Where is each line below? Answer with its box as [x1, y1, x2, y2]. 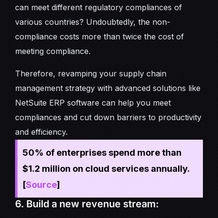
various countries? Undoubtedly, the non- [15, 17, 171, 27]
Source [26, 180, 57, 190]
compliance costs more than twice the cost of [15, 32, 184, 42]
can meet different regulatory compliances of [15, 2, 182, 13]
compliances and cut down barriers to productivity [15, 112, 202, 123]
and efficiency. [15, 127, 71, 137]
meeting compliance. [15, 46, 91, 56]
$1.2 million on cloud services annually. [22, 163, 190, 174]
